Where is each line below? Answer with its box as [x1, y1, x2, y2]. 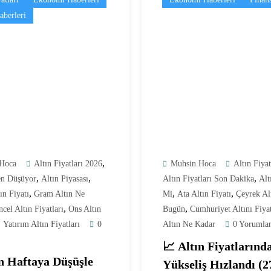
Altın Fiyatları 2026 [34, 158, 102, 168]
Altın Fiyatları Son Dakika [163, 174, 254, 183]
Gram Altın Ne [34, 189, 85, 198]
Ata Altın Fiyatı [177, 189, 231, 198]
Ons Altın [68, 204, 101, 214]
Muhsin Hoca [171, 158, 216, 168]
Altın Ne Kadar [163, 219, 215, 229]
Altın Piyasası [41, 174, 88, 183]
